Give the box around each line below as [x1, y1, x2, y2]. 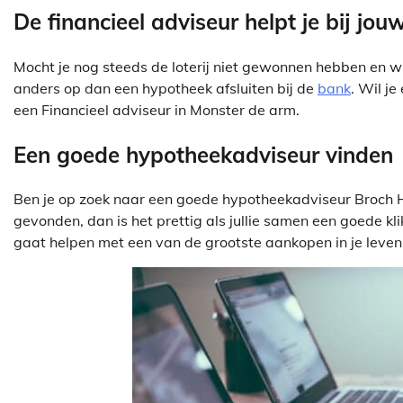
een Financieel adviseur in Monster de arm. [13, 100, 300, 119]
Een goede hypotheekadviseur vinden [13, 140, 393, 168]
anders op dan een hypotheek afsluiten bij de [13, 78, 318, 97]
